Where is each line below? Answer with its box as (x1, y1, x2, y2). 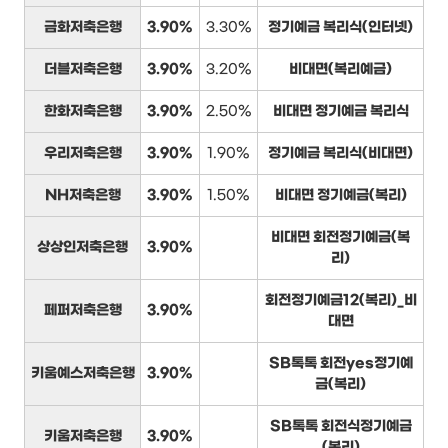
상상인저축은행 (37, 238, 128, 256)
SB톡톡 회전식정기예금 (269, 417, 412, 435)
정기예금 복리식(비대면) (268, 144, 413, 162)
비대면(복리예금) (289, 60, 392, 78)
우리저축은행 (43, 144, 122, 162)
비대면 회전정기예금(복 (271, 228, 410, 246)
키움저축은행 (43, 427, 122, 445)
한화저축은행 (43, 102, 122, 120)
